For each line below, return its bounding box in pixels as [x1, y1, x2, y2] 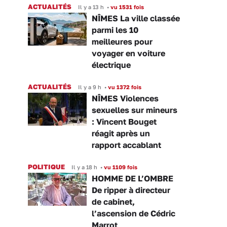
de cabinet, [92, 197, 135, 207]
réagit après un [92, 128, 150, 139]
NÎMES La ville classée [92, 13, 180, 24]
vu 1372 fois [106, 84, 141, 91]
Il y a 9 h [78, 84, 101, 91]
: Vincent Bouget [92, 117, 157, 127]
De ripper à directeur [92, 185, 170, 196]
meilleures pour [92, 36, 153, 47]
